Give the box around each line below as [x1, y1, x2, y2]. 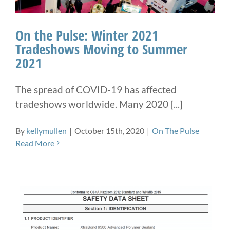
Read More [15, 138, 54, 148]
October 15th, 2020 [74, 125, 144, 136]
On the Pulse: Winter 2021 [15, 25, 159, 45]
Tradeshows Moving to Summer [15, 39, 187, 59]
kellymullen [26, 125, 67, 136]
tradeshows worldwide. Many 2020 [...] [15, 98, 183, 110]
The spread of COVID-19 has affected [15, 83, 177, 95]
